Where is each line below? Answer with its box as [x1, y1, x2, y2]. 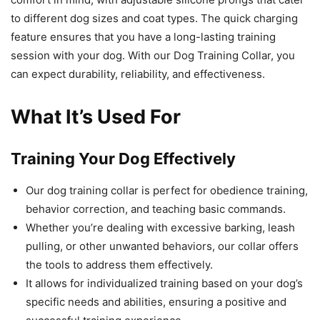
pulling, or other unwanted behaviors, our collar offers [26, 239, 299, 254]
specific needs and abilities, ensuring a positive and [26, 295, 286, 309]
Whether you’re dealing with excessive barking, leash [26, 221, 295, 235]
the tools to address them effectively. [26, 258, 213, 272]
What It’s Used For [11, 105, 181, 129]
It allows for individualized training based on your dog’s [26, 276, 303, 291]
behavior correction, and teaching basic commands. [26, 202, 286, 216]
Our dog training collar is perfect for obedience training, [26, 184, 308, 198]
